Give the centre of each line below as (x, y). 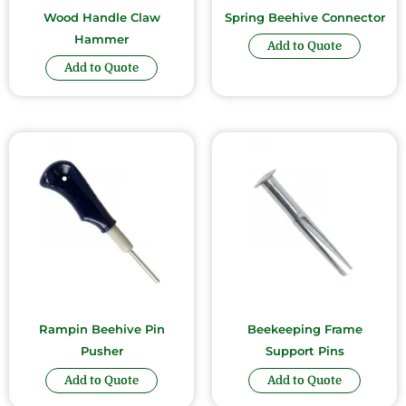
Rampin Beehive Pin (101, 329)
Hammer (101, 39)
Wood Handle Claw (101, 17)
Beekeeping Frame (304, 329)
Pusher (101, 351)
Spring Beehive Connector (304, 17)
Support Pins (304, 351)
